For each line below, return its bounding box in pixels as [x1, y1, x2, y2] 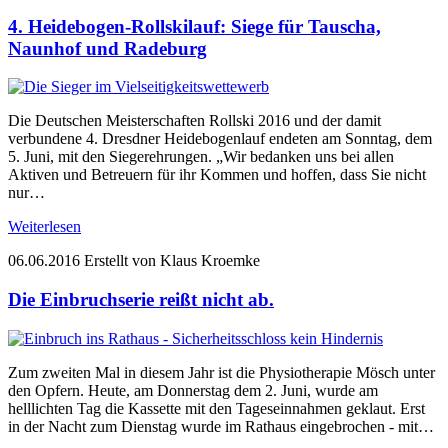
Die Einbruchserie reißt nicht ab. [8, 289, 274, 311]
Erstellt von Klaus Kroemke [84, 252, 260, 270]
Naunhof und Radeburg [8, 37, 207, 59]
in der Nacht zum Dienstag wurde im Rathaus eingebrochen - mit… [8, 417, 434, 435]
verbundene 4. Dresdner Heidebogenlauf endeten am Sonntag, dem [8, 130, 432, 148]
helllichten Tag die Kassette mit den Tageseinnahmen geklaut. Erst [8, 399, 425, 417]
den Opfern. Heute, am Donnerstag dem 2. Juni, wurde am [8, 381, 378, 399]
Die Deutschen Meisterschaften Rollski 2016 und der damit [8, 112, 381, 130]
